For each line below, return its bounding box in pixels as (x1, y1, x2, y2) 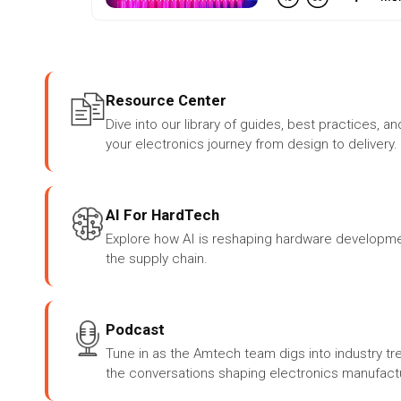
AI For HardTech (106, 206, 219, 225)
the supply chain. (106, 251, 208, 268)
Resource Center (106, 91, 226, 110)
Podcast (106, 320, 165, 339)
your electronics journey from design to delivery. (106, 136, 397, 153)
